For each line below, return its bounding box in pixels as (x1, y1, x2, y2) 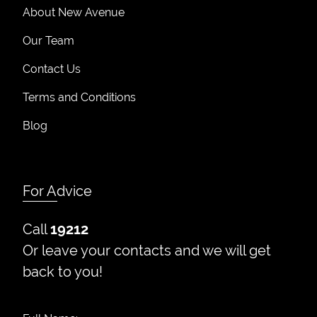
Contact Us (23, 62, 81, 76)
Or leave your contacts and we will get (23, 242, 271, 259)
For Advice (23, 183, 92, 200)
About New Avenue (23, 6, 125, 19)
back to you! (23, 263, 103, 280)
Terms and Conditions (23, 91, 136, 104)
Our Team (23, 34, 74, 47)
